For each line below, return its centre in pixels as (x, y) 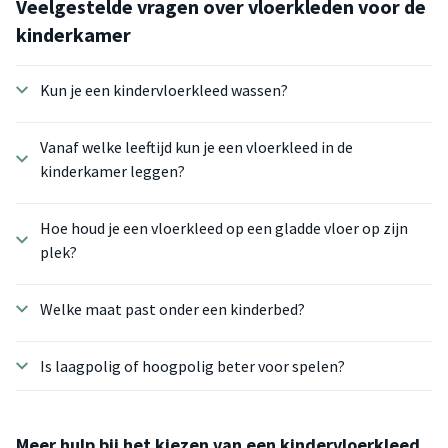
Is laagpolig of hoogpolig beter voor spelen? (192, 366)
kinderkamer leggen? (112, 171)
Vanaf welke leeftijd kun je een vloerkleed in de (196, 147)
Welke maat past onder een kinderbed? (172, 309)
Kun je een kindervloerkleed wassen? (164, 90)
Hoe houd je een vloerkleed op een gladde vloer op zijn (224, 228)
